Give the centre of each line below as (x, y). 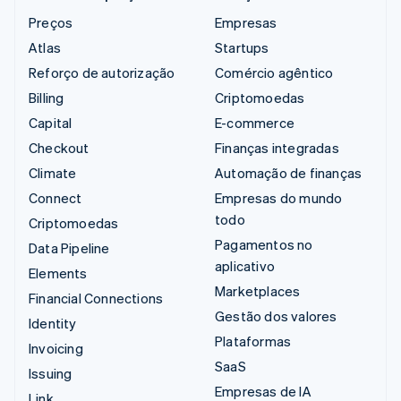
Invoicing (56, 348)
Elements (58, 273)
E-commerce (255, 122)
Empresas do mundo (279, 197)
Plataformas (253, 341)
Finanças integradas (277, 147)
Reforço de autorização (102, 72)
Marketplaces (258, 290)
